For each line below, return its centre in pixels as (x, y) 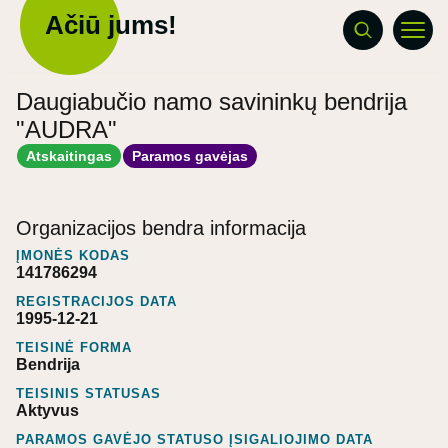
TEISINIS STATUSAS (88, 393)
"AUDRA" (66, 129)
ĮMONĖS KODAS (73, 255)
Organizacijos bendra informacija (161, 227)
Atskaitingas (69, 155)
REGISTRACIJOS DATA (96, 301)
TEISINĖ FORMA (74, 347)
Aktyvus (47, 410)
